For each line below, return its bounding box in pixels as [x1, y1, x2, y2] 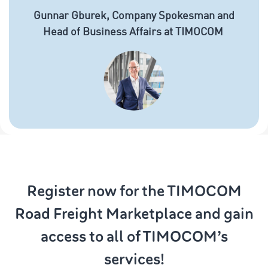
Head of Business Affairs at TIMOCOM [42, 26, 226, 38]
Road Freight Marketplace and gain [14, 204, 254, 224]
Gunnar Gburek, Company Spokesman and [33, 10, 234, 22]
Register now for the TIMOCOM [26, 181, 242, 202]
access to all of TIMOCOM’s [40, 227, 228, 247]
